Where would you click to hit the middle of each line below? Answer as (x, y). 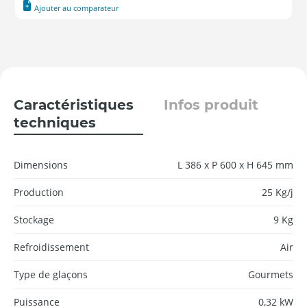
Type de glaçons (51, 274)
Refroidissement (51, 247)
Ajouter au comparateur (77, 8)
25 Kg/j (278, 192)
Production (39, 192)
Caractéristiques (74, 105)
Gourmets (271, 274)
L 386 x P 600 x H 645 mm (235, 164)
